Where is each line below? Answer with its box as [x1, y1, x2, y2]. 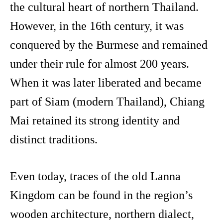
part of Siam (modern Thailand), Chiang [10, 95, 205, 109]
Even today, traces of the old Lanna [10, 170, 181, 183]
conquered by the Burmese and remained [10, 38, 208, 52]
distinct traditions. [10, 133, 98, 146]
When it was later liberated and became [10, 76, 202, 90]
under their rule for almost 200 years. [10, 57, 189, 71]
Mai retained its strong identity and [10, 114, 180, 127]
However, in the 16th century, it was [10, 19, 184, 33]
